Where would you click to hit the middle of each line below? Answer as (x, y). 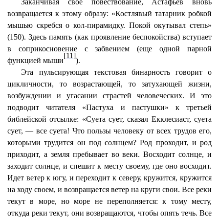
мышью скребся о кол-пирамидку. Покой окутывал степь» (109, 25)
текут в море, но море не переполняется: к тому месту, (109, 201)
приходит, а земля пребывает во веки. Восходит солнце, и (109, 154)
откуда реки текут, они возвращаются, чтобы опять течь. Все (109, 213)
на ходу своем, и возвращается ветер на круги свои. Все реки (109, 189)
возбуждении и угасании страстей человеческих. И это (109, 96)
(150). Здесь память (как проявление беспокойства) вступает (109, 37)
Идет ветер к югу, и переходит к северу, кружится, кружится (109, 178)
